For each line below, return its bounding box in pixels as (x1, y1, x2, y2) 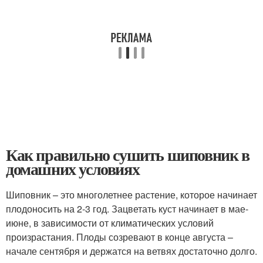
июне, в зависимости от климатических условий (6, 216, 214, 230)
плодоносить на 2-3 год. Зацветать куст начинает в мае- (6, 202, 248, 216)
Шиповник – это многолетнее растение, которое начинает (6, 188, 257, 202)
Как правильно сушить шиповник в (6, 143, 249, 167)
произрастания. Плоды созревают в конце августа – (6, 230, 233, 244)
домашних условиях (6, 157, 140, 181)
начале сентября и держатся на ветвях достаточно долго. (6, 244, 257, 258)
